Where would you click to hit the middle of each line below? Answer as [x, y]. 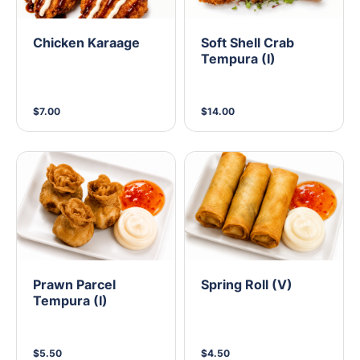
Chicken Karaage [86, 43]
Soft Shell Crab [247, 43]
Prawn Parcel [74, 284]
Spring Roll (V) [247, 284]
